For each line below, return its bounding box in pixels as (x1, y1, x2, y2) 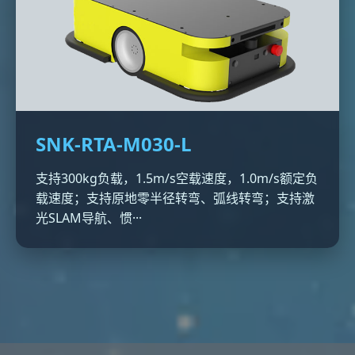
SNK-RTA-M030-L (36, 131, 192, 157)
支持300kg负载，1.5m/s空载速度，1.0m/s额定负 (36, 170, 318, 187)
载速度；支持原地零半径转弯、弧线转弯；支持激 (36, 189, 315, 207)
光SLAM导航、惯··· (36, 209, 142, 227)
